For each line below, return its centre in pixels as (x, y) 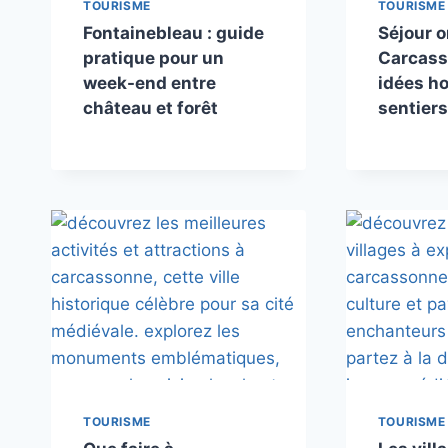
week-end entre (149, 83)
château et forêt (150, 108)
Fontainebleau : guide (173, 33)
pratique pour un (153, 58)
